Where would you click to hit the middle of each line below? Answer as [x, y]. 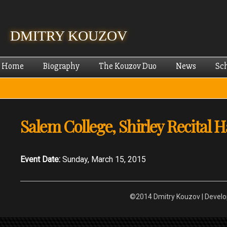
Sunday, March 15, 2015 [104, 159]
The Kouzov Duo [128, 66]
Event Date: [41, 159]
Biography [61, 66]
